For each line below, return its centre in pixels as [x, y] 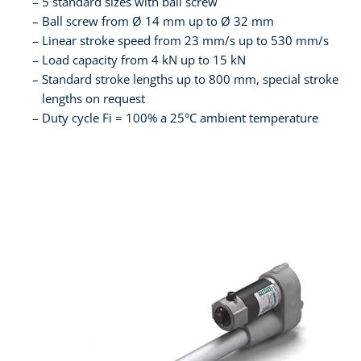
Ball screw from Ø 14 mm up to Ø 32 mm [158, 21]
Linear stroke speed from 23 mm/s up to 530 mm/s [185, 41]
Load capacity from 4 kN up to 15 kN [144, 60]
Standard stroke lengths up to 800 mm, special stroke [190, 79]
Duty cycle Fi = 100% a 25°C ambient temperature [180, 118]
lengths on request [93, 99]
